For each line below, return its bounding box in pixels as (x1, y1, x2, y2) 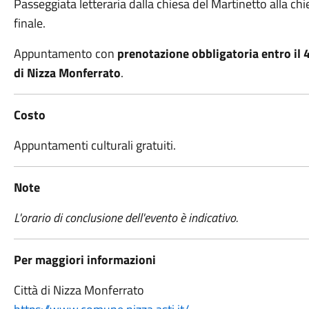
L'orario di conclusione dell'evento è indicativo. (13, 208, 241, 227)
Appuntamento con (13, 44, 117, 63)
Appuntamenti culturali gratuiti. (13, 136, 176, 154)
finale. (13, 14, 46, 32)
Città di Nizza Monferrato (13, 281, 144, 299)
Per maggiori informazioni (13, 250, 156, 269)
